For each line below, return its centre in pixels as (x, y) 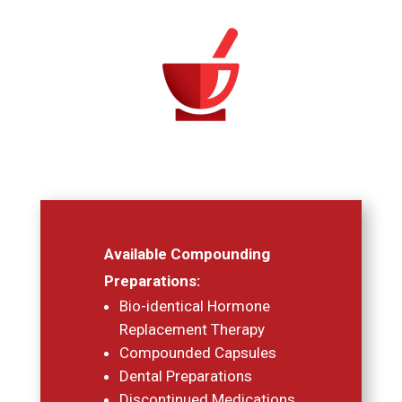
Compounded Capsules (198, 353)
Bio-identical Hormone (195, 306)
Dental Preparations (186, 376)
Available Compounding (188, 254)
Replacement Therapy (192, 330)
